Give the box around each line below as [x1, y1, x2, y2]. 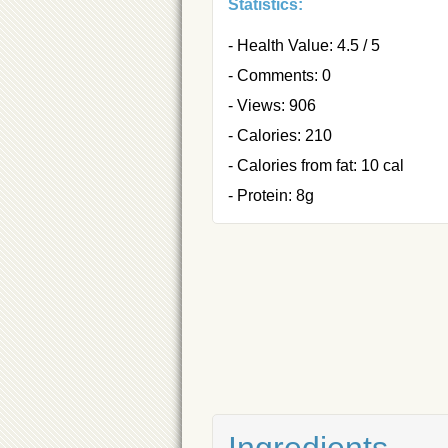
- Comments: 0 [228, 67, 331, 85]
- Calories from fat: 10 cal [228, 157, 404, 175]
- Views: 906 [228, 97, 316, 115]
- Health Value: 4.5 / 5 [228, 37, 380, 55]
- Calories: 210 [228, 127, 332, 145]
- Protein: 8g [228, 187, 314, 205]
